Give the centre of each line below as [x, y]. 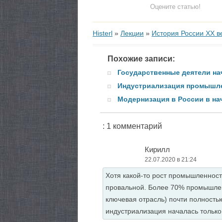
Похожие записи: [141, 59]
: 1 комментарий [132, 126]
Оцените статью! [175, 7]
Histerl [103, 33]
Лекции [132, 33]
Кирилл [157, 149]
